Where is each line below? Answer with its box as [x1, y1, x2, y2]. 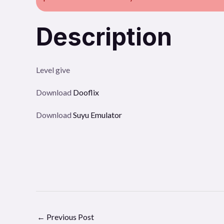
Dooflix [73, 87, 100, 97]
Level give [36, 64, 70, 74]
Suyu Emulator [73, 109, 122, 119]
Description [36, 21, 172, 51]
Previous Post [45, 211, 94, 221]
